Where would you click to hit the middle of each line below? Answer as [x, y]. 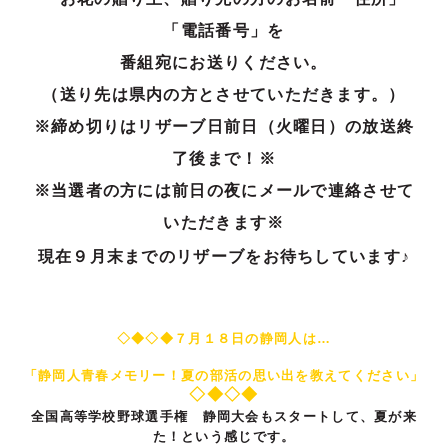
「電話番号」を [224, 31]
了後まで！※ [224, 159]
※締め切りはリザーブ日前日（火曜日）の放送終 [224, 127]
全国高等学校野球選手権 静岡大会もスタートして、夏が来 [224, 417]
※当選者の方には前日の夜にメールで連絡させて [224, 191]
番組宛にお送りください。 [224, 63]
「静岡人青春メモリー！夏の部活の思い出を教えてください [216, 376]
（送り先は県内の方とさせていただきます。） [224, 95]
